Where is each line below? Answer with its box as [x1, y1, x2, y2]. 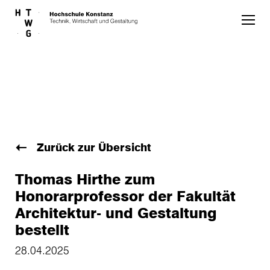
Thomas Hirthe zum [15, 170, 155, 188]
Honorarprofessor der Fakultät [15, 187, 236, 205]
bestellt [15, 221, 69, 239]
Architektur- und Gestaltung [15, 204, 217, 222]
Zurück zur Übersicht [34, 140, 151, 154]
